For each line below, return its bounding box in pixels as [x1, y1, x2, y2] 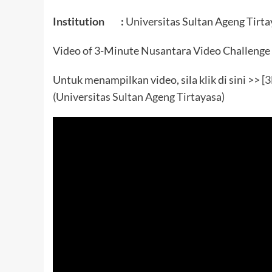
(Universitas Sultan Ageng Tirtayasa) [53, 89, 225, 103]
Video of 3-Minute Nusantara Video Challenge [53, 43, 270, 57]
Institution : [53, 14, 124, 28]
